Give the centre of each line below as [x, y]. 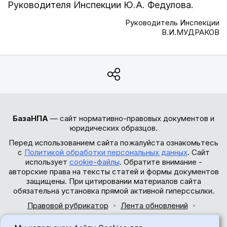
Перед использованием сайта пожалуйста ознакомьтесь [113, 143]
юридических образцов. [113, 128]
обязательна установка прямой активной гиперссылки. [113, 191]
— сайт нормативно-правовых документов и [131, 118]
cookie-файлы [94, 162]
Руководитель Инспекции [172, 23]
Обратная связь [113, 220]
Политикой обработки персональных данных [106, 152]
